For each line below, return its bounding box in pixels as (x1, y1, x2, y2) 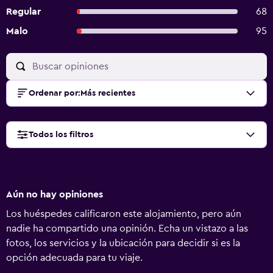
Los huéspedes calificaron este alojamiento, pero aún (6, 209, 241, 219)
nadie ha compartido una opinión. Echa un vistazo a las (6, 224, 248, 233)
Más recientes (80, 89, 135, 97)
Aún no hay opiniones (6, 190, 103, 199)
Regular (6, 7, 41, 16)
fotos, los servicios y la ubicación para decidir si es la (6, 238, 240, 248)
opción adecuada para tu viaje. (6, 253, 143, 263)
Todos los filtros (29, 130, 93, 139)
